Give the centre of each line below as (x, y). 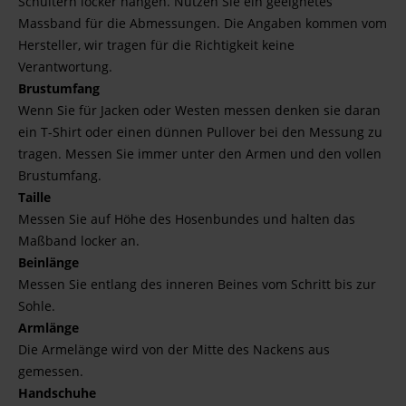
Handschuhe (57, 393)
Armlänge (48, 328)
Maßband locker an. (79, 241)
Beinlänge (48, 262)
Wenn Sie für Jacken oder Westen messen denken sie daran (199, 110)
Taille (34, 197)
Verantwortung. (65, 67)
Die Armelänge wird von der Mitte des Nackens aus (174, 349)
